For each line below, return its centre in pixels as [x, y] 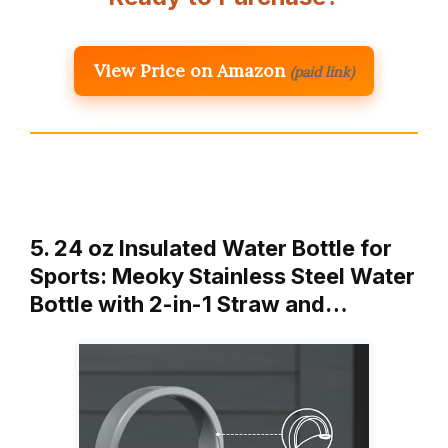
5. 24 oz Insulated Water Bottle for [211, 247]
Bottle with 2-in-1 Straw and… [189, 303]
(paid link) [322, 71]
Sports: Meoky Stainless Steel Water [222, 275]
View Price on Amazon [189, 70]
